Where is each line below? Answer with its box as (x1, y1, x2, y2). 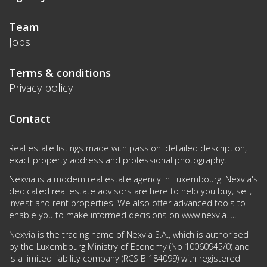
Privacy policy (9, 80, 73, 95)
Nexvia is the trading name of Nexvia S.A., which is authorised (9, 228, 249, 240)
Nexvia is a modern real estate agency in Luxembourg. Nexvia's (9, 173, 258, 185)
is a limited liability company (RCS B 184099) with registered (9, 252, 240, 264)
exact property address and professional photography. (9, 154, 226, 166)
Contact (9, 111, 51, 126)
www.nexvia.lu (182, 209, 235, 221)
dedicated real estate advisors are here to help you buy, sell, (9, 185, 252, 197)
